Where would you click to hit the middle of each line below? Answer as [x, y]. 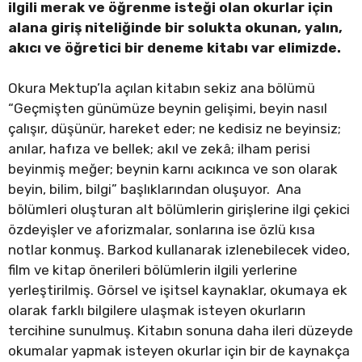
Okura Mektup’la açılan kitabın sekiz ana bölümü [162, 88]
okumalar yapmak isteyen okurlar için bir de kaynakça [179, 351]
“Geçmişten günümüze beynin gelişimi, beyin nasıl [168, 109]
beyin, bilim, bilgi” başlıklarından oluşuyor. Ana [155, 189]
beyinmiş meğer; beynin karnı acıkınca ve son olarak [173, 169]
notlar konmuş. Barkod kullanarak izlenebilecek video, [179, 250]
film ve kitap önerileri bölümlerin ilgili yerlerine [153, 270]
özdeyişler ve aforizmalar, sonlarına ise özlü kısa [162, 230]
